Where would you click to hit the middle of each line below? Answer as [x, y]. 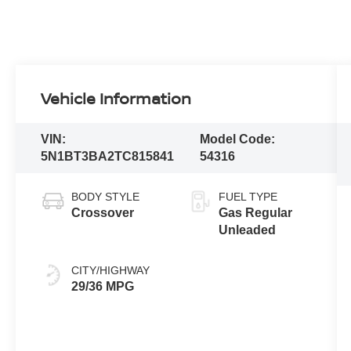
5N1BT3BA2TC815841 [108, 157]
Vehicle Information [116, 99]
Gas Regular [255, 213]
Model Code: [237, 139]
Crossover [103, 213]
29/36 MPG [103, 287]
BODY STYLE [106, 197]
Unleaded [247, 230]
